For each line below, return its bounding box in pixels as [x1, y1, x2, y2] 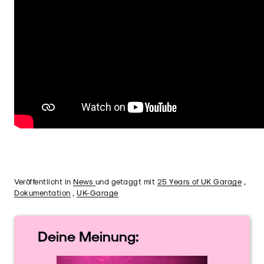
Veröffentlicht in [14, 176, 73, 186]
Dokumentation [14, 187, 71, 197]
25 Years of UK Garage [157, 176, 242, 186]
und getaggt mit [95, 176, 157, 186]
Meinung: [79, 227, 139, 244]
